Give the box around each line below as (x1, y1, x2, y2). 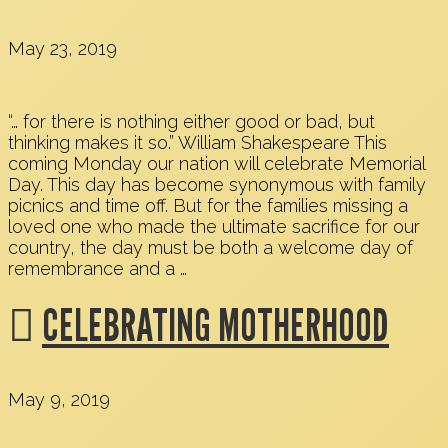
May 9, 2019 (8, 388, 110, 410)
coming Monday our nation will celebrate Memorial (8, 153, 425, 175)
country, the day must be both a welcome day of (8, 237, 413, 259)
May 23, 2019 (8, 38, 117, 60)
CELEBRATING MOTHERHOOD (42, 297, 389, 352)
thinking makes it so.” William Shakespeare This (8, 132, 387, 154)
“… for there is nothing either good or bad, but (8, 111, 375, 133)
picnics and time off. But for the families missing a (8, 195, 408, 217)
